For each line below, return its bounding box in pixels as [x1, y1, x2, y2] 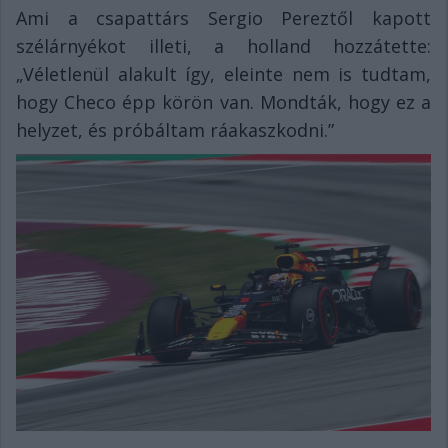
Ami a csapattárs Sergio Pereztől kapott [16, 6, 431, 31]
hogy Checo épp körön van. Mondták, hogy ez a [16, 90, 431, 115]
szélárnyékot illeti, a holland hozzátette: [16, 34, 431, 59]
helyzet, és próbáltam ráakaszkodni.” [16, 118, 334, 143]
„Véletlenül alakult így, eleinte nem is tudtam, [16, 62, 431, 87]
